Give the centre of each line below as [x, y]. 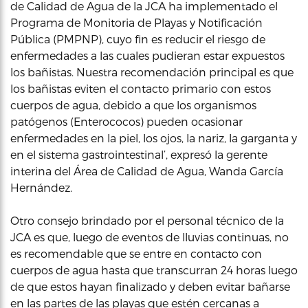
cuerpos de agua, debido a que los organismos [133, 105]
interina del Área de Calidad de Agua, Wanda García [147, 171]
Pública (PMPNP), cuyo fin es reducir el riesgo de [138, 39]
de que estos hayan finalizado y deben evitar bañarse [150, 286]
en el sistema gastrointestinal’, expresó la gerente [139, 154]
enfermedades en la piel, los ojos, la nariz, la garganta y [154, 138]
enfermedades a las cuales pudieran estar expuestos [147, 55]
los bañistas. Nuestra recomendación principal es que [152, 72]
